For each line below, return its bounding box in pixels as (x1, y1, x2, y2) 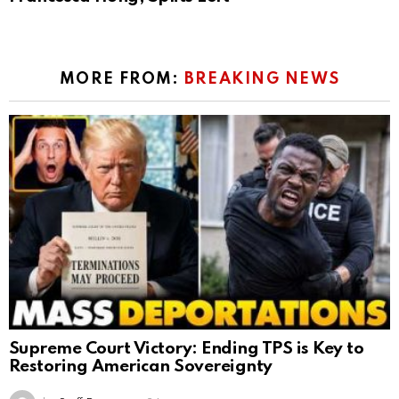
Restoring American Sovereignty (9, 358, 273, 376)
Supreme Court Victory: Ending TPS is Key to (9, 340, 364, 358)
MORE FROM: (59, 70, 184, 87)
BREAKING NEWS (183, 70, 340, 87)
